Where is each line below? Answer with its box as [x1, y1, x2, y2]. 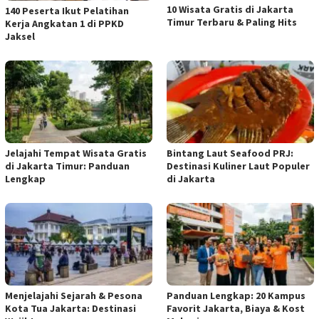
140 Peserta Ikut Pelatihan [5, 4, 129, 17]
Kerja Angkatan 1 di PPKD [5, 16, 124, 30]
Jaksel [5, 29, 35, 43]
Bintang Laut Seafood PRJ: [167, 146, 293, 159]
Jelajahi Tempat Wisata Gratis [5, 146, 147, 159]
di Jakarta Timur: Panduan [5, 159, 130, 172]
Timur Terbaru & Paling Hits [167, 16, 297, 29]
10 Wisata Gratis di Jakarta [167, 3, 293, 16]
